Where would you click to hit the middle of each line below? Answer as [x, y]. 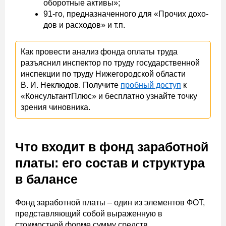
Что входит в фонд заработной [112, 147]
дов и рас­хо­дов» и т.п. [84, 25]
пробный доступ [151, 85]
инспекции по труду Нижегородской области [103, 74]
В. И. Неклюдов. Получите [71, 85]
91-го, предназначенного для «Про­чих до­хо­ [126, 14]
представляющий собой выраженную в [89, 214]
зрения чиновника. [55, 107]
